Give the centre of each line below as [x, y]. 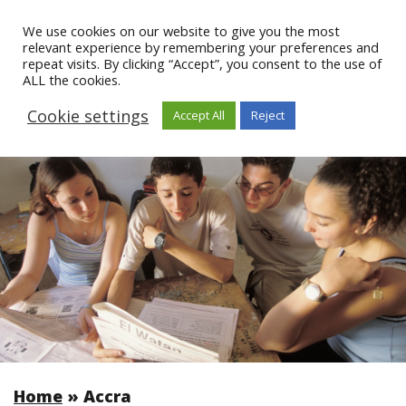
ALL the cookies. [72, 80]
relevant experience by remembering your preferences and [201, 47]
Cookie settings [88, 116]
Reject [268, 115]
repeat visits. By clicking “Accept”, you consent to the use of [202, 63]
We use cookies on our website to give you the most [181, 31]
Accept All [199, 115]
